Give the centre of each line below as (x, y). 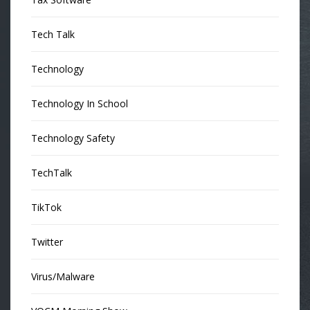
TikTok (46, 207)
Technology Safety (73, 138)
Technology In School (80, 103)
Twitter (47, 242)
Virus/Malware (63, 276)
